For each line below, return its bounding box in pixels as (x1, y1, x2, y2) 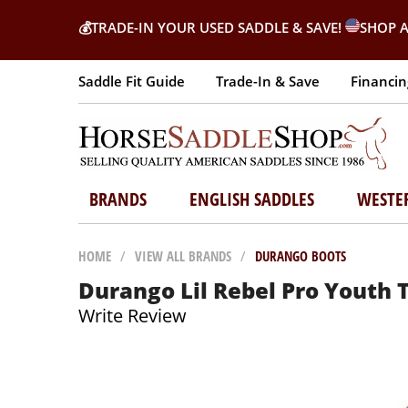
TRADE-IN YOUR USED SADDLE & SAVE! (91, 18, 345, 36)
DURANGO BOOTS (255, 247, 346, 265)
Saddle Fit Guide (78, 72, 185, 90)
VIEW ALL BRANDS (135, 247, 231, 265)
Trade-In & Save (216, 72, 320, 90)
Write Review (78, 303, 187, 328)
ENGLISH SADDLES (189, 187, 314, 211)
